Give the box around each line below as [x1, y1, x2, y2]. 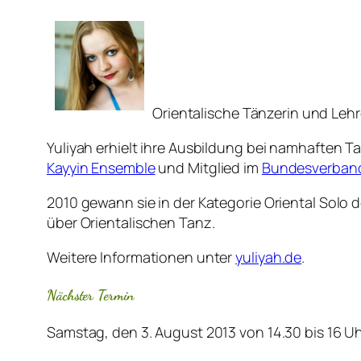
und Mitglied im [155, 158, 262, 178]
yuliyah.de [235, 247, 302, 268]
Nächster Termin [47, 286, 135, 305]
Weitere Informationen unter [47, 247, 236, 268]
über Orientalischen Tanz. [47, 213, 215, 233]
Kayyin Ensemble [47, 158, 156, 178]
